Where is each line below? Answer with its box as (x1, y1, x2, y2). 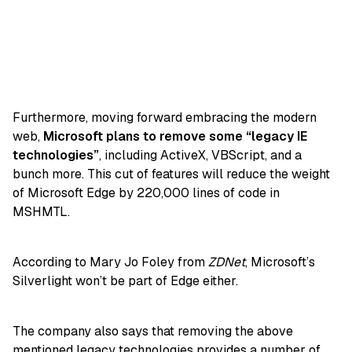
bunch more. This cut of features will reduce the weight (13, 165, 330, 182)
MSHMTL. (13, 203, 70, 220)
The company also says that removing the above (13, 322, 293, 339)
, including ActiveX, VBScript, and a (99, 146, 302, 163)
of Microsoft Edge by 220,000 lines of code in (13, 184, 280, 201)
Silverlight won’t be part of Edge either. (13, 272, 238, 289)
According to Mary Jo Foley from (13, 253, 208, 270)
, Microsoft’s (245, 253, 315, 270)
